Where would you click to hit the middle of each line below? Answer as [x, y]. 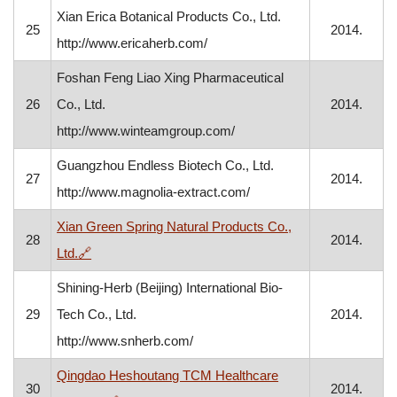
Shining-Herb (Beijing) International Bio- [170, 288]
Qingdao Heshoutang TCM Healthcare [168, 375]
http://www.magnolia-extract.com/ [154, 192]
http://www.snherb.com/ [125, 341]
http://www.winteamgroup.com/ [146, 131]
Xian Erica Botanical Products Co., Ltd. [169, 16]
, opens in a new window [161, 252]
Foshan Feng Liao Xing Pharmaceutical [171, 78]
